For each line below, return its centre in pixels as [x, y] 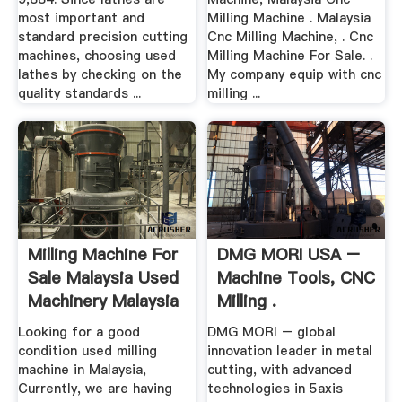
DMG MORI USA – [289, 254]
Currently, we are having [95, 389]
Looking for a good [79, 332]
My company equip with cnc [295, 75]
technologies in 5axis [275, 389]
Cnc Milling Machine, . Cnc [291, 37]
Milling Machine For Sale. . [290, 56]
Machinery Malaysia [103, 301]
